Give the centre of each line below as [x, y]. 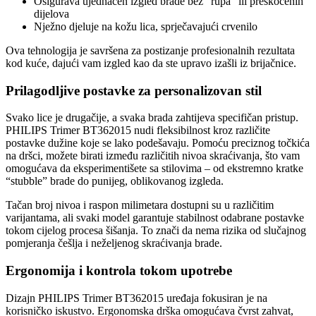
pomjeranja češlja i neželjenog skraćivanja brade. [114, 243]
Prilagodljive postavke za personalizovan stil [134, 90]
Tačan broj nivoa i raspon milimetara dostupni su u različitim [140, 205]
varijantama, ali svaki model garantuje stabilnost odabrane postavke [155, 218]
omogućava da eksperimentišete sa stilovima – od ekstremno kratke [154, 169]
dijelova [51, 13]
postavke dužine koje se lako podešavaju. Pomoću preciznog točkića [158, 143]
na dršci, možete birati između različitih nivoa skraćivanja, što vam [153, 156]
